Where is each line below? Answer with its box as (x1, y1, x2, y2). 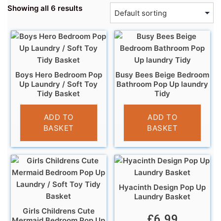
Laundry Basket (134, 191, 191, 201)
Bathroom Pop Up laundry (116, 79, 209, 89)
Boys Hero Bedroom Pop (15, 70, 102, 79)
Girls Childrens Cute (22, 206, 95, 216)
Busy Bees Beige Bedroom (115, 70, 210, 79)
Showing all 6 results (7, 3, 82, 13)
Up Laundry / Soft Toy (19, 79, 98, 89)
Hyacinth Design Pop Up (119, 182, 206, 192)
